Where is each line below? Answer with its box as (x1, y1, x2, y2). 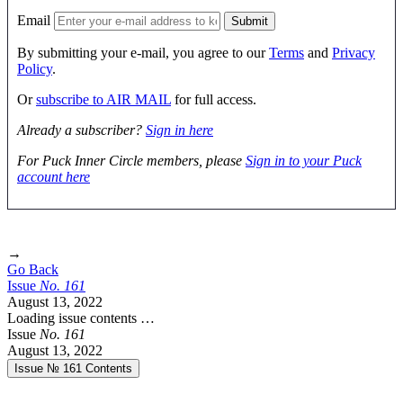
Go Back (7, 261, 58, 277)
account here (17, 168, 90, 184)
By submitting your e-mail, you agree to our (17, 44, 269, 60)
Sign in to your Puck (246, 152, 362, 168)
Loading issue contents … (7, 309, 155, 326)
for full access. (171, 91, 256, 107)
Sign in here (146, 121, 213, 138)
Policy (17, 60, 52, 76)
